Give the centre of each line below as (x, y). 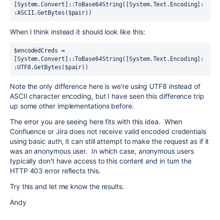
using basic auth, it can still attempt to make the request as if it (110, 141)
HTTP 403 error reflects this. (55, 171)
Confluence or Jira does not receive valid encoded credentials (108, 131)
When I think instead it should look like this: (78, 32)
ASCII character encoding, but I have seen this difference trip (107, 96)
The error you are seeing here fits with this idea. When (96, 122)
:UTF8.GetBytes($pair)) (51, 67)
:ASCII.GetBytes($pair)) (53, 13)
